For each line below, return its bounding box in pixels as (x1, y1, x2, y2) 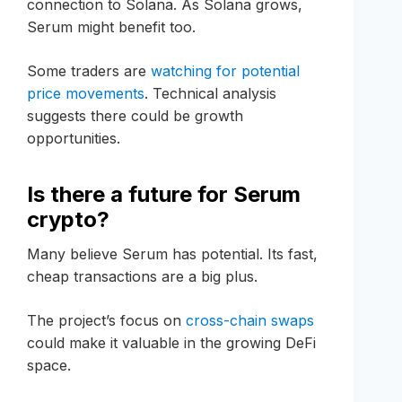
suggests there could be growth (27, 107, 243, 126)
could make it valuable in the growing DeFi (27, 334, 316, 353)
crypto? (27, 206, 109, 233)
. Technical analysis (144, 84, 276, 103)
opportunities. (27, 129, 120, 148)
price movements (27, 84, 144, 103)
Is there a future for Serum (27, 181, 301, 208)
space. (27, 356, 71, 375)
